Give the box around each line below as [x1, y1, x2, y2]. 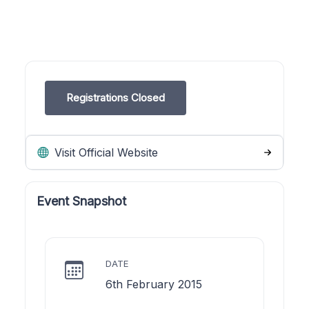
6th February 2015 [106, 277, 202, 291]
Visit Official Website [51, 145, 158, 159]
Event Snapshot [37, 193, 126, 208]
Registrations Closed [66, 90, 165, 104]
